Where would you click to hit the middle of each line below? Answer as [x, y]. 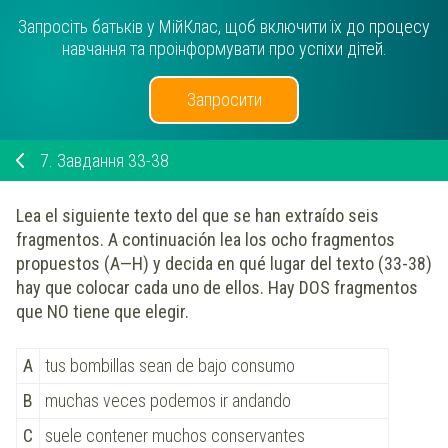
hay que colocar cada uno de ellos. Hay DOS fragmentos [217, 288]
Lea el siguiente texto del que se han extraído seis [197, 216]
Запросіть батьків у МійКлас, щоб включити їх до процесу [224, 26]
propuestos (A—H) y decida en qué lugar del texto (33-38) [224, 264]
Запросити [224, 99]
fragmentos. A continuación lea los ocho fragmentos [205, 240]
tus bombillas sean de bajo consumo [170, 366]
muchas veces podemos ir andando [168, 401]
